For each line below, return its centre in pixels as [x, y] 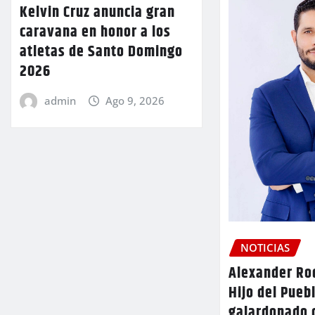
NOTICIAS [265, 247]
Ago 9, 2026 [135, 100]
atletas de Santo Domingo [101, 52]
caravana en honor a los [95, 32]
